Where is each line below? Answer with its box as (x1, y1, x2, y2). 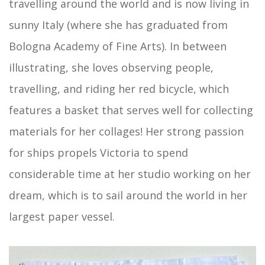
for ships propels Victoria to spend (9, 145, 188, 160)
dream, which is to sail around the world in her (9, 188, 247, 202)
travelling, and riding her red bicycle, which (9, 81, 229, 96)
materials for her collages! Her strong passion (9, 124, 244, 138)
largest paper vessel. (9, 209, 115, 224)
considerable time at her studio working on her (9, 166, 251, 181)
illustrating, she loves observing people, (9, 60, 214, 75)
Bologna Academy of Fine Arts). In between (9, 38, 227, 53)
